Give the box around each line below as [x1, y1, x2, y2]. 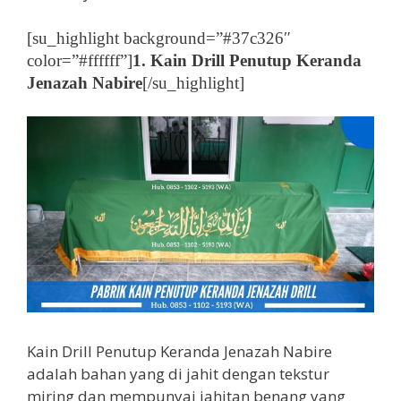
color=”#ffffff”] [27, 50, 132, 70]
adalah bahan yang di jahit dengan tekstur [27, 363, 329, 384]
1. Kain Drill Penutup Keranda [132, 50, 362, 70]
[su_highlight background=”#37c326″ [27, 28, 291, 47]
